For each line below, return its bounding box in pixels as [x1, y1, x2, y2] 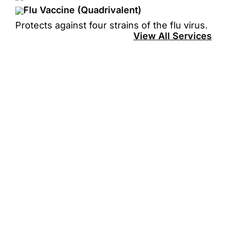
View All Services [133, 30, 212, 41]
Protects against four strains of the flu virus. [15, 19, 208, 31]
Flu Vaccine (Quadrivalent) [23, 4, 142, 15]
